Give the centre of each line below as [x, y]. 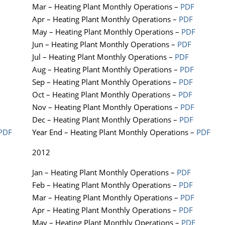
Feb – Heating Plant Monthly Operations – [105, 185]
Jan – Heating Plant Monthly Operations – [104, 173]
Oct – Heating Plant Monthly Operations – [105, 95]
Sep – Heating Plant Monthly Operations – [105, 82]
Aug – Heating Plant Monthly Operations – [106, 70]
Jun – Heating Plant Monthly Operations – [105, 44]
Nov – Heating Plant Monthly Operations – [106, 107]
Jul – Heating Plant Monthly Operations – [103, 57]
